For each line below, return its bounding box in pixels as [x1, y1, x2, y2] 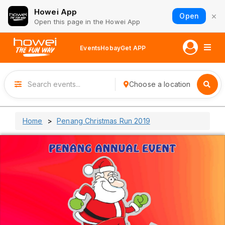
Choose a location [129, 79, 191, 88]
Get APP [120, 44, 146, 52]
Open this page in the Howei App [34, 17, 141, 26]
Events [80, 44, 101, 52]
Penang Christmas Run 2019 [57, 116, 150, 125]
